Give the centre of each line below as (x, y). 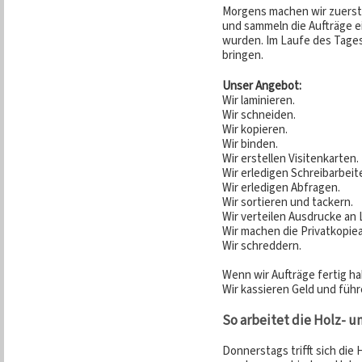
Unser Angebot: (262, 86)
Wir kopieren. (255, 129)
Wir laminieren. (259, 100)
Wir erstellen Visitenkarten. (290, 158)
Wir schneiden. (259, 115)
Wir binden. (250, 144)
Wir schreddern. (262, 246)
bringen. (243, 55)
